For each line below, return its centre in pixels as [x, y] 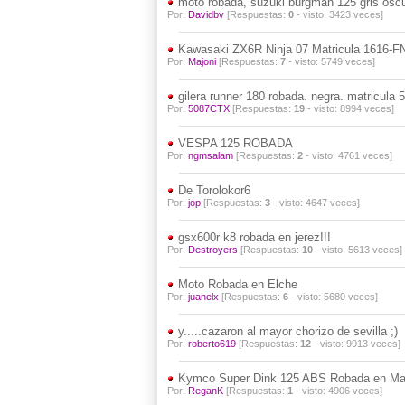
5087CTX [208, 108]
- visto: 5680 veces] [333, 297]
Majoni [202, 61]
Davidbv [206, 14]
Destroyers [212, 250]
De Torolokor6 [212, 190]
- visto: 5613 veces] [357, 250]
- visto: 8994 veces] [349, 108]
